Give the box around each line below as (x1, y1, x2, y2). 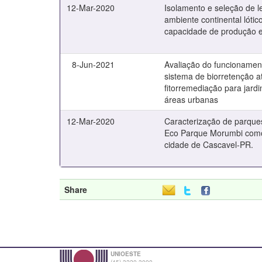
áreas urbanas (164, 94, 219, 105)
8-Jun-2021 (72, 58, 115, 70)
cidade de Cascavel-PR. (164, 139, 254, 150)
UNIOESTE (111, 250, 141, 258)
